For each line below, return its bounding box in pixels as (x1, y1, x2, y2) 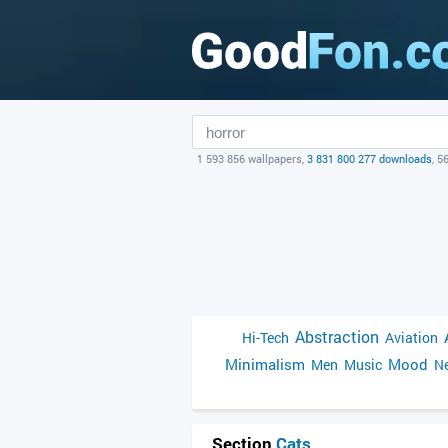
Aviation (385, 328, 438, 347)
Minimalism (225, 354, 305, 374)
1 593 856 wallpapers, (197, 151, 307, 166)
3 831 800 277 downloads (307, 151, 432, 166)
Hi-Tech (242, 328, 289, 347)
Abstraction (295, 326, 379, 347)
